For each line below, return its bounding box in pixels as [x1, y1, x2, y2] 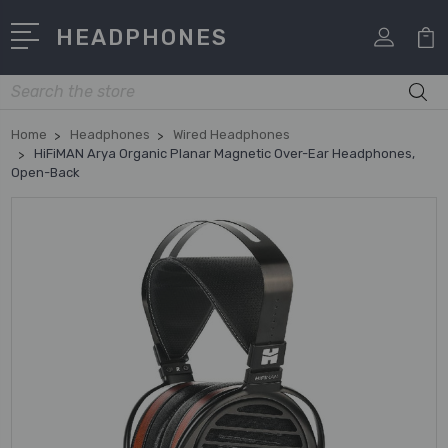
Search [11, 76, 57, 94]
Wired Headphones [173, 126, 290, 142]
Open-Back [11, 164, 80, 180]
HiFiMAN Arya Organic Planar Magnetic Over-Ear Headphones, [34, 145, 415, 161]
